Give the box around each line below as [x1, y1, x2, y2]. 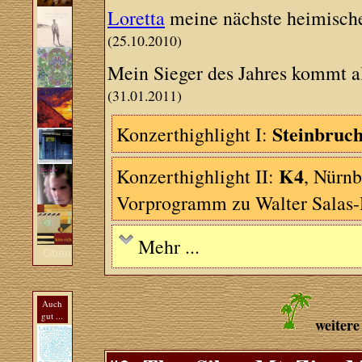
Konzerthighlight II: [116, 163, 280, 189]
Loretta [107, 5, 166, 31]
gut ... [41, 309, 63, 322]
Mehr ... [138, 234, 200, 259]
